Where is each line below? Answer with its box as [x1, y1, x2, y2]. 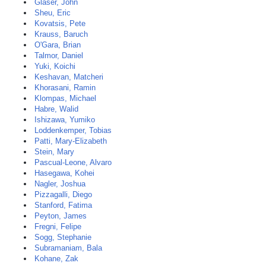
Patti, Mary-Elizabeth [34, 137, 107, 145]
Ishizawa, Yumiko [34, 115, 95, 124]
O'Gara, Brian [34, 40, 81, 49]
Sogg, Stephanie [34, 233, 91, 242]
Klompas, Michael [34, 94, 96, 103]
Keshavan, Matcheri [34, 72, 103, 81]
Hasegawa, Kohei [34, 169, 94, 178]
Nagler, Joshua [34, 179, 85, 188]
